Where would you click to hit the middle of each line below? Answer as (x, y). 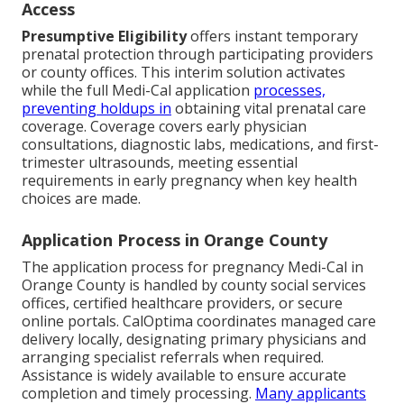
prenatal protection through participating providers (197, 55)
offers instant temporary (272, 37)
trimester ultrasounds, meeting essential (160, 163)
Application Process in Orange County (174, 240)
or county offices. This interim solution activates (184, 73)
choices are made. (81, 199)
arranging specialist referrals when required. (173, 358)
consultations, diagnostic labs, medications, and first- (200, 145)
